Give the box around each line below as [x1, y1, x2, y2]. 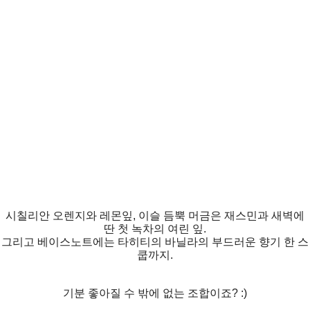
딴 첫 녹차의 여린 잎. [104, 222, 206, 235]
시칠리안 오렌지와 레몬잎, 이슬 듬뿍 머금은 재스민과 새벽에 [6, 209, 304, 221]
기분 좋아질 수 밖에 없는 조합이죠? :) [63, 286, 247, 299]
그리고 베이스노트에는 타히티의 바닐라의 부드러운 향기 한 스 [1, 235, 309, 248]
